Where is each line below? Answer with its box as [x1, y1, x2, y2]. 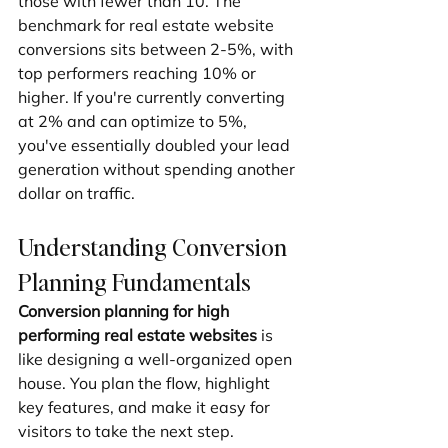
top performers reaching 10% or [18, 63, 260, 84]
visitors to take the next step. [18, 421, 234, 442]
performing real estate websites [18, 325, 257, 346]
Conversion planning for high [18, 301, 233, 322]
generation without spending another [18, 159, 299, 180]
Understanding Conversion [18, 231, 292, 263]
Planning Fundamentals [18, 266, 251, 298]
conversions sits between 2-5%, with [18, 39, 297, 60]
